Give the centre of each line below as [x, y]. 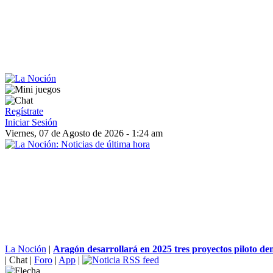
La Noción [26, 249]
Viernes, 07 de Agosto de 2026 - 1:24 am [84, 133]
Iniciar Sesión [31, 122]
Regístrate [24, 111]
